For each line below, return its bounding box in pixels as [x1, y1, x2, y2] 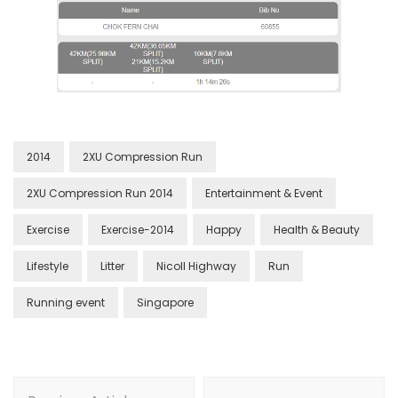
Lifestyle [27, 258, 68, 274]
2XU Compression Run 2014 [27, 185, 173, 201]
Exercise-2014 [101, 221, 174, 237]
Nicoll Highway [156, 258, 236, 274]
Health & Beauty [274, 221, 360, 237]
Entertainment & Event [205, 185, 322, 201]
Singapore [137, 294, 194, 310]
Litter [100, 258, 124, 274]
